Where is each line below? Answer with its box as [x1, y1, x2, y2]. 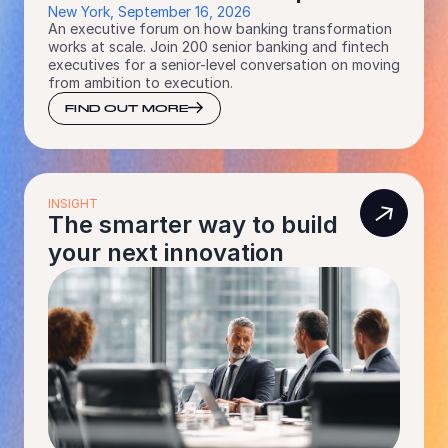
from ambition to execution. [48, 73, 233, 91]
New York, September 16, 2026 [48, 2, 251, 20]
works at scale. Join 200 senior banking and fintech [48, 37, 389, 55]
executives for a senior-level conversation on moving [48, 55, 400, 73]
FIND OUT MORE [65, 101, 188, 114]
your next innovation [48, 237, 284, 267]
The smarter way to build [48, 209, 338, 239]
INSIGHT [48, 195, 98, 211]
